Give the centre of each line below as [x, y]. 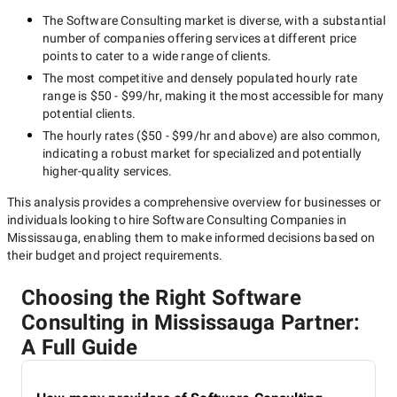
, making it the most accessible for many [272, 96]
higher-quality [82, 171]
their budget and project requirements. [115, 255]
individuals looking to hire [80, 220]
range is [66, 96]
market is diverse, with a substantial [284, 20]
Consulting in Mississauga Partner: [191, 323]
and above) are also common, [296, 136]
